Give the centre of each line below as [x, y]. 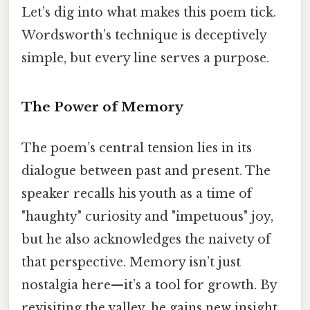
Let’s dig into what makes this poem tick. [149, 13]
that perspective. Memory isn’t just [131, 263]
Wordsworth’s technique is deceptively [144, 36]
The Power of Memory [102, 107]
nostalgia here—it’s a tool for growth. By [149, 285]
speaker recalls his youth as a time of [137, 194]
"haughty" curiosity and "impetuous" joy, [147, 217]
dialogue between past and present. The [146, 171]
